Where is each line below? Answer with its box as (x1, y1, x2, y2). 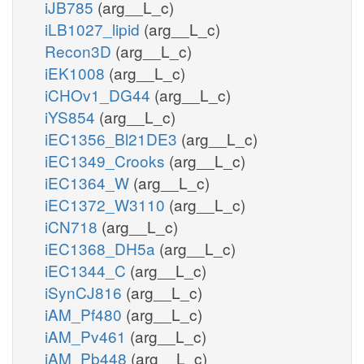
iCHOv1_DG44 (45, 83, 154, 106)
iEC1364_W (45, 171, 133, 193)
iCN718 (45, 214, 102, 237)
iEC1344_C (45, 258, 130, 281)
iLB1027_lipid (45, 17, 144, 40)
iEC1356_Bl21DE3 (45, 127, 181, 149)
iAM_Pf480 (45, 302, 126, 325)
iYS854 (45, 105, 99, 128)
